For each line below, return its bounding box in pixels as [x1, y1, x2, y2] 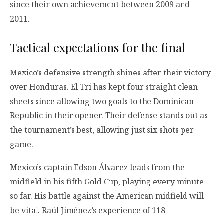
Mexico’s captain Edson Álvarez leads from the [10, 161, 184, 173]
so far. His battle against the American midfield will [10, 190, 204, 201]
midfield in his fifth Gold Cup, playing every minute [10, 176, 204, 187]
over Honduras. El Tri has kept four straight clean [10, 81, 198, 92]
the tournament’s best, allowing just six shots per [10, 124, 194, 135]
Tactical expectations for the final [10, 39, 185, 55]
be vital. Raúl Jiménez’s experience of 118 [10, 204, 165, 216]
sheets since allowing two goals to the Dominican [10, 95, 194, 107]
